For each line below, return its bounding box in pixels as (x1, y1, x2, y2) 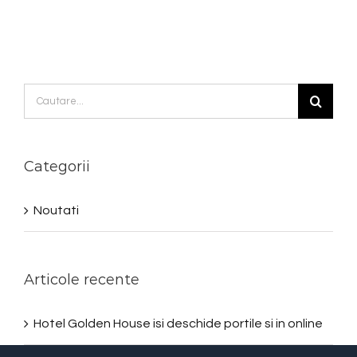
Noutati (33, 203, 79, 217)
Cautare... (23, 89, 80, 103)
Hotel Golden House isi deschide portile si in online (33, 316, 323, 330)
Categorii (24, 158, 90, 176)
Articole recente (24, 270, 139, 288)
